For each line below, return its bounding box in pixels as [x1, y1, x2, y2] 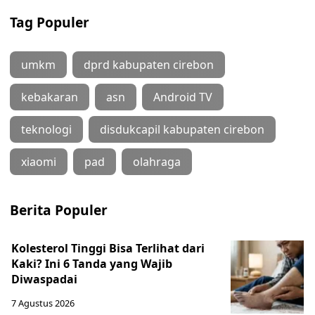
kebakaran [21, 89, 78, 105]
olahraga [133, 154, 181, 169]
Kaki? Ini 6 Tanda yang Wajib [11, 256, 172, 271]
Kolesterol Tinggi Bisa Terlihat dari [11, 240, 205, 256]
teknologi [21, 122, 72, 137]
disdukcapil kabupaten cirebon [100, 122, 264, 137]
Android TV [153, 89, 212, 105]
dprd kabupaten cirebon [84, 57, 214, 72]
